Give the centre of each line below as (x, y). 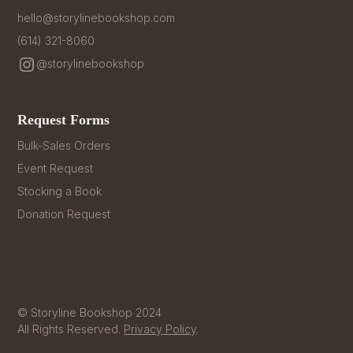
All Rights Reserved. (71, 329)
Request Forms (64, 119)
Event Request (56, 168)
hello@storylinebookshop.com (97, 17)
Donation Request (64, 214)
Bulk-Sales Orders (64, 145)
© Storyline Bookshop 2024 (90, 312)
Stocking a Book (60, 191)
